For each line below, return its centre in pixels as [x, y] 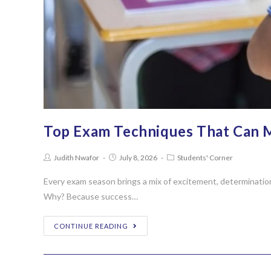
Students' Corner [205, 158]
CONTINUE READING [91, 226]
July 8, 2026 [138, 158]
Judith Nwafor [77, 158]
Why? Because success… [91, 196]
